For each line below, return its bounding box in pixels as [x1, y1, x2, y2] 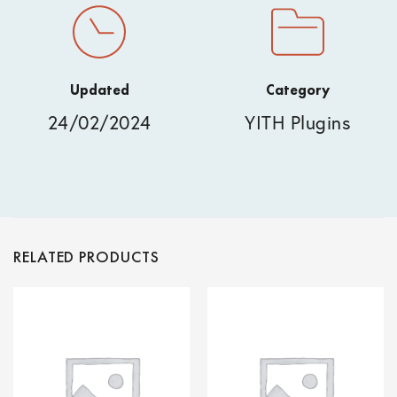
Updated [69, 81, 129, 100]
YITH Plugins [245, 111, 351, 136]
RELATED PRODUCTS [13, 246, 160, 268]
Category [266, 81, 330, 100]
